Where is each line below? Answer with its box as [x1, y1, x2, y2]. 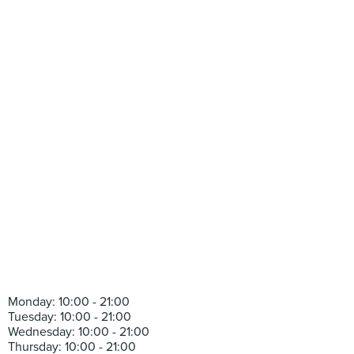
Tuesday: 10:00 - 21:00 [8, 309, 131, 325]
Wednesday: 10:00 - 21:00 [8, 324, 149, 340]
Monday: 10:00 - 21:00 [8, 294, 130, 310]
